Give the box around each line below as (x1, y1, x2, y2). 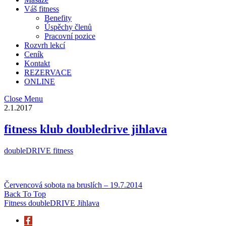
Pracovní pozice (44, 31, 95, 40)
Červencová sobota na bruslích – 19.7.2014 (4, 180, 142, 189)
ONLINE (24, 77, 55, 86)
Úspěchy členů (44, 22, 92, 31)
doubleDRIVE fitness (4, 146, 73, 155)
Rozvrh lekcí (24, 40, 65, 49)
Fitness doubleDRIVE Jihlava (4, 198, 99, 207)
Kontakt (24, 59, 50, 68)
